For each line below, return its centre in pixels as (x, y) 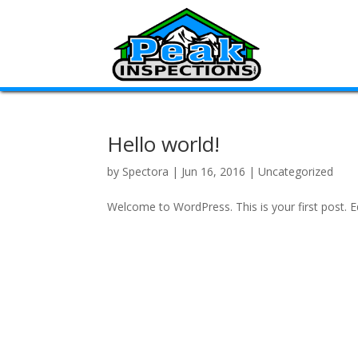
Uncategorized (296, 171)
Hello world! (164, 144)
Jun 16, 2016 (214, 171)
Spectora (146, 171)
